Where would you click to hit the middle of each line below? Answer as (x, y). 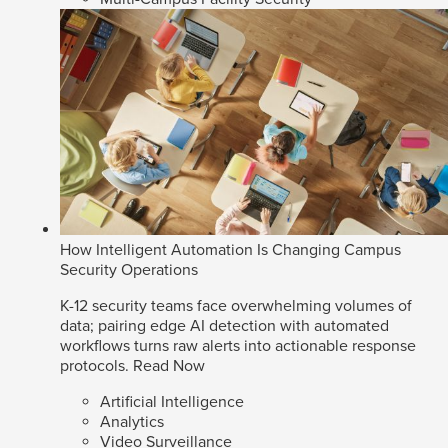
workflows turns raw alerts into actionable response (238, 345)
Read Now (169, 365)
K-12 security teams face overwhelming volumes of (236, 305)
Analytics (132, 421)
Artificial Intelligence (172, 401)
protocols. (96, 365)
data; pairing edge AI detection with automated (224, 325)
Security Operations (129, 269)
